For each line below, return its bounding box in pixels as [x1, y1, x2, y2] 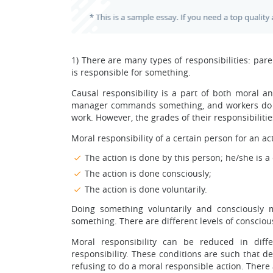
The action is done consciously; [85, 168, 211, 179]
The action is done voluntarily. [85, 183, 207, 195]
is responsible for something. [71, 66, 191, 78]
